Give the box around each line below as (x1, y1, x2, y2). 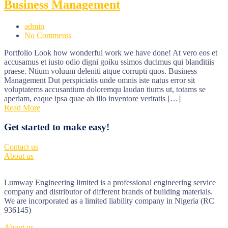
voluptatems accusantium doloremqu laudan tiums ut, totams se (4, 84, 206, 94)
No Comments (24, 31, 71, 40)
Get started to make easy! (4, 122, 109, 133)
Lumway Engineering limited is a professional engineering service (4, 178, 216, 187)
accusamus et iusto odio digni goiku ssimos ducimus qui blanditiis (4, 57, 214, 66)
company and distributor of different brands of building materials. (4, 187, 213, 196)
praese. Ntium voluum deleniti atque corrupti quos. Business (4, 66, 197, 75)
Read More (4, 103, 40, 112)
